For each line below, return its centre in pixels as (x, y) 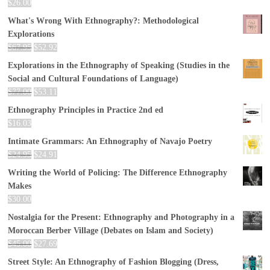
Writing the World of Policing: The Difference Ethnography (118, 172)
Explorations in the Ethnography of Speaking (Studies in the (119, 65)
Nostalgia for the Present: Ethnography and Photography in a (121, 217)
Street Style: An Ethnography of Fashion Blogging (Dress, (114, 262)
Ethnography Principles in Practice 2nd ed (86, 110)
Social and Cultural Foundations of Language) (93, 78)
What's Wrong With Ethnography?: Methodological (104, 20)
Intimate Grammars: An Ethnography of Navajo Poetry (110, 141)
